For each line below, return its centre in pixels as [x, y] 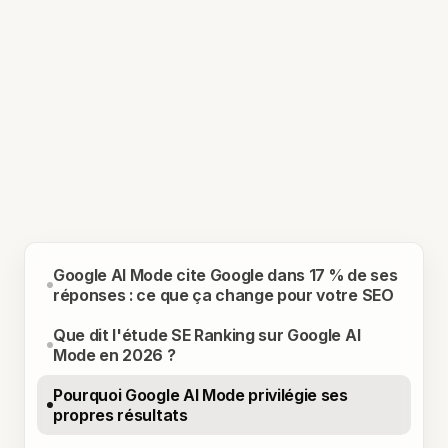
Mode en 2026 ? [114, 354]
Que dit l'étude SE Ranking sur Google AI [207, 334]
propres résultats [120, 414]
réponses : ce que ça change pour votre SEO [223, 294]
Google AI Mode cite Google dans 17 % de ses [225, 274]
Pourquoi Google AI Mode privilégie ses [200, 394]
